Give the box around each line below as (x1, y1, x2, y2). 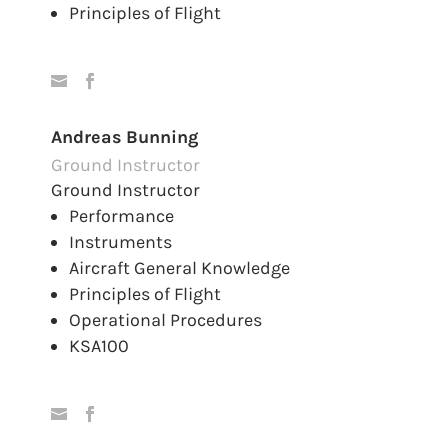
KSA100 (69, 335, 130, 358)
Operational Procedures (69, 309, 263, 332)
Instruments (69, 231, 173, 254)
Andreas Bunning (51, 126, 199, 149)
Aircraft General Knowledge (69, 257, 291, 280)
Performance (69, 205, 175, 228)
